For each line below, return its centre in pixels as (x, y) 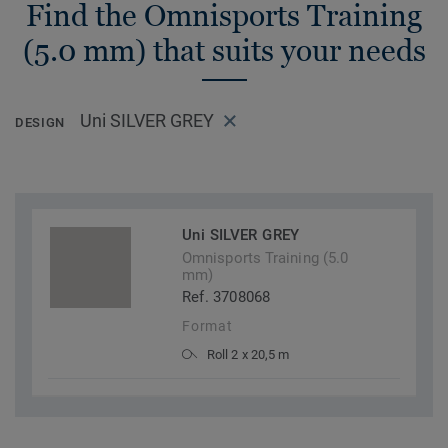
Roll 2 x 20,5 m (248, 355)
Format (207, 326)
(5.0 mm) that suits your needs (224, 50)
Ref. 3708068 (226, 297)
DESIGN (40, 123)
